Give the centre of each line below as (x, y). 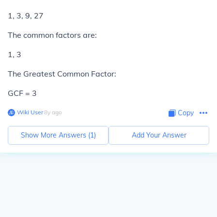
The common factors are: (52, 35)
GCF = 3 (22, 93)
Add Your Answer (159, 135)
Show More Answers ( (55, 135)
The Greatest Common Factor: (62, 74)
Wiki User (30, 112)
